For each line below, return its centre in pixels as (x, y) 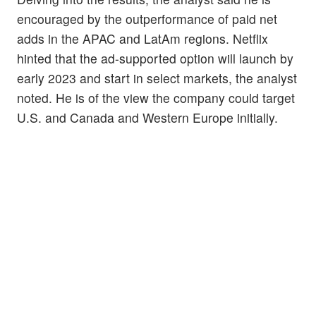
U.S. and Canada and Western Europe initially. (147, 118)
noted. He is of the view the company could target (156, 98)
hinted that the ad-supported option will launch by (155, 59)
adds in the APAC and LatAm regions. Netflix (142, 39)
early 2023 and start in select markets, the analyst (157, 78)
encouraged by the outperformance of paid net (147, 19)
